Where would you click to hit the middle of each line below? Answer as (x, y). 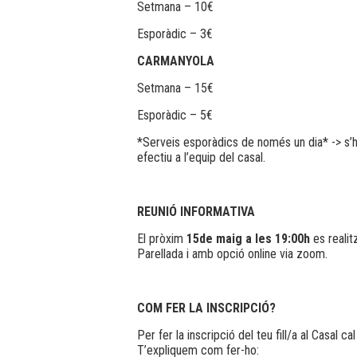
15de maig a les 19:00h (248, 238)
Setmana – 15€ (175, 88)
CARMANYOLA (176, 61)
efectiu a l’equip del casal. (201, 157)
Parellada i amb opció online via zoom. (232, 253)
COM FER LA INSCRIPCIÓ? (206, 308)
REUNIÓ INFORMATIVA (196, 211)
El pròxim (162, 238)
